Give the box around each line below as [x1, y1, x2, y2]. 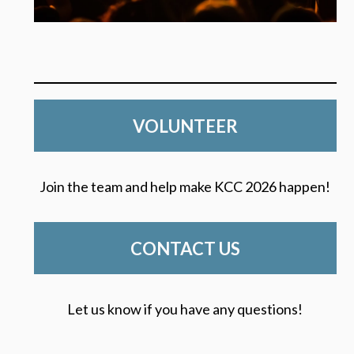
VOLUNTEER [132, 115, 238, 137]
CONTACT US [130, 237, 240, 259]
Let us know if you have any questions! [67, 299, 303, 318]
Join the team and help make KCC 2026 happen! [40, 177, 331, 195]
